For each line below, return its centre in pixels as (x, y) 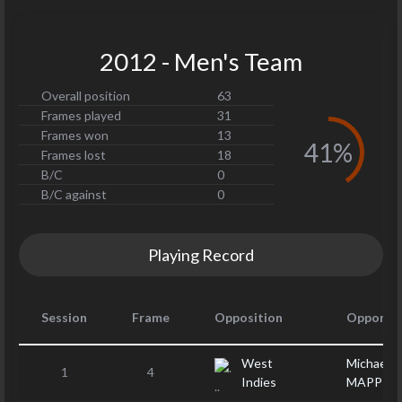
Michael (368, 363)
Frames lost (74, 155)
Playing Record (201, 254)
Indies (258, 382)
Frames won (75, 135)
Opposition (249, 317)
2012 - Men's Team (201, 61)
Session (64, 317)
